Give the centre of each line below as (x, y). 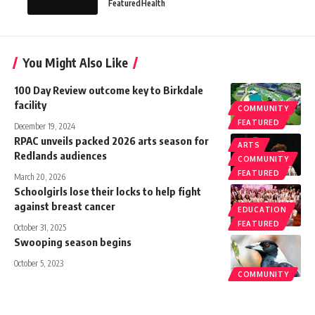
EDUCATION (262, 210)
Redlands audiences (60, 156)
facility (30, 105)
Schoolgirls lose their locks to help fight (108, 192)
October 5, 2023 (39, 264)
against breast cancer (65, 206)
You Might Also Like (75, 63)
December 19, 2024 (45, 127)
